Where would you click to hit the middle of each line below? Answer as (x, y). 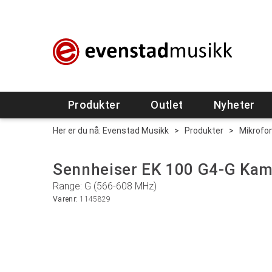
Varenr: (66, 199)
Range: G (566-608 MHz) (105, 186)
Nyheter (234, 105)
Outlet (167, 105)
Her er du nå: (77, 131)
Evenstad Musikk (136, 131)
